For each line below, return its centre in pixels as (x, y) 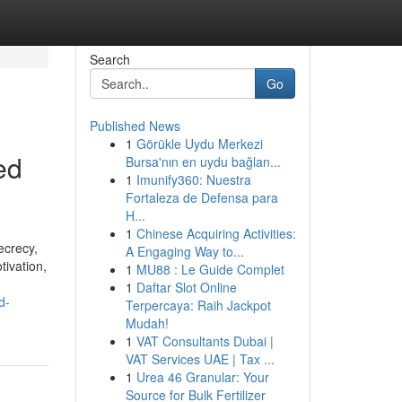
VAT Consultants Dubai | (205, 341)
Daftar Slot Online (186, 287)
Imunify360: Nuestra (193, 179)
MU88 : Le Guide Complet (210, 269)
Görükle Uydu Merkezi (199, 144)
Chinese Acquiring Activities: (216, 233)
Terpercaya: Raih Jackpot (198, 305)
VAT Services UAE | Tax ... (200, 359)
